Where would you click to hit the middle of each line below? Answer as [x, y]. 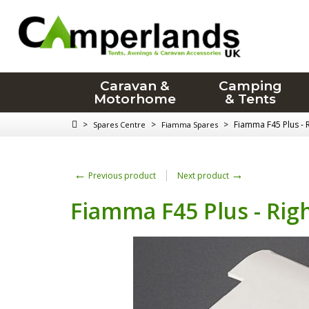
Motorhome [134, 99]
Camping [251, 86]
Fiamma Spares [190, 124]
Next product [204, 176]
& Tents [251, 99]
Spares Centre [119, 124]
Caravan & [134, 86]
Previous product [121, 176]
